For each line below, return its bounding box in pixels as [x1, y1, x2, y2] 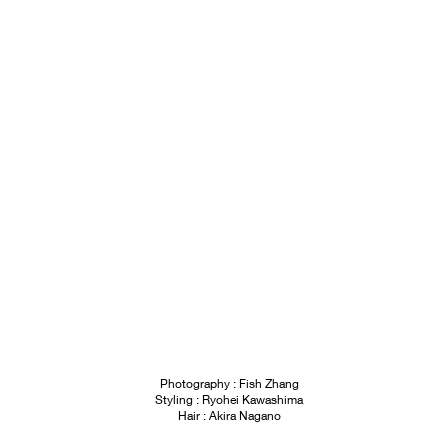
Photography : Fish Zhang [159, 376, 299, 391]
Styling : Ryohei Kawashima [155, 392, 303, 407]
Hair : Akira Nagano [177, 408, 281, 423]
